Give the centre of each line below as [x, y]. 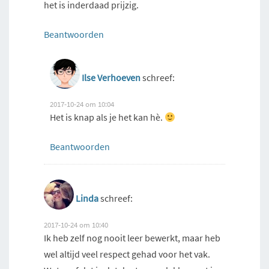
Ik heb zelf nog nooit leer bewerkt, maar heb [132, 238]
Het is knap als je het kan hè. [107, 117]
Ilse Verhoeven [111, 78]
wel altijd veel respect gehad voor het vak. [127, 254]
